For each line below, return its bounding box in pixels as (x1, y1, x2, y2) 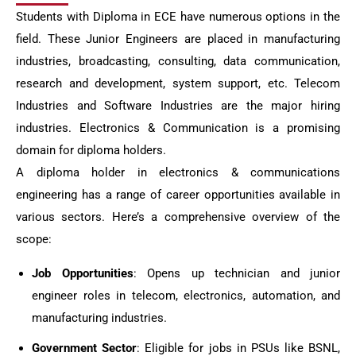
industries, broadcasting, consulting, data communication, (16, 54, 340, 68)
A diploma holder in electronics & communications (16, 165, 340, 180)
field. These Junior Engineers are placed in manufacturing (16, 32, 340, 46)
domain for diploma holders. (16, 143, 166, 157)
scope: (16, 232, 52, 246)
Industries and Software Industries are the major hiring (16, 99, 340, 113)
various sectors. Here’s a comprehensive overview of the (16, 210, 340, 224)
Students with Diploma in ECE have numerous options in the (16, 10, 340, 24)
